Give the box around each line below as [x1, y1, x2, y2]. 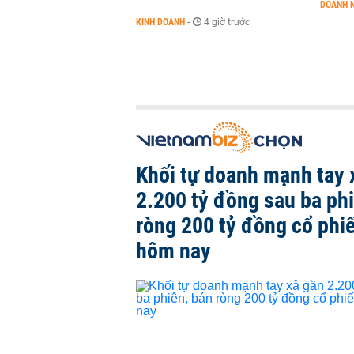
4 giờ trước [204, 17, 250, 28]
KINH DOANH [136, 17, 185, 28]
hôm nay [136, 238, 211, 264]
